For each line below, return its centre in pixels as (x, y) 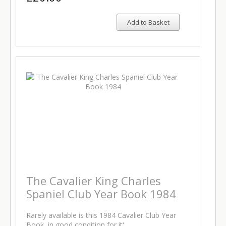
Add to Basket (148, 22)
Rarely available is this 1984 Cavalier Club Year (101, 215)
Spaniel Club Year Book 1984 (101, 194)
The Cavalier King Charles (94, 181)
